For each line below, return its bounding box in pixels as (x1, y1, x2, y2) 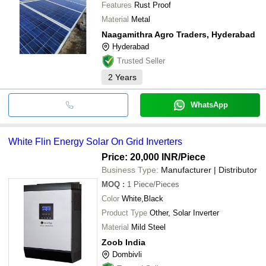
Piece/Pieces (134, 179, 179, 189)
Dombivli (112, 249, 142, 259)
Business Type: (102, 164, 159, 175)
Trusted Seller (117, 56, 165, 65)
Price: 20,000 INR (102, 151, 178, 162)
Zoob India (102, 237, 145, 247)
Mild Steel (131, 222, 166, 232)
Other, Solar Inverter (150, 208, 219, 217)
